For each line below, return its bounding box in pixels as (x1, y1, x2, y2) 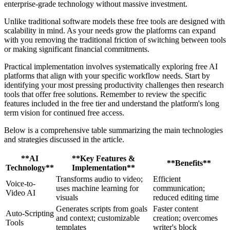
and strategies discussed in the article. (4, 135, 124, 144)
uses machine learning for (56, 184, 139, 193)
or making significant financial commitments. (4, 45, 149, 54)
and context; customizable (56, 214, 140, 223)
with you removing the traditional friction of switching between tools (4, 35, 226, 45)
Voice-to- (6, 179, 35, 188)
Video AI (6, 188, 35, 198)
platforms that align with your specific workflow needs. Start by (4, 71, 210, 81)
